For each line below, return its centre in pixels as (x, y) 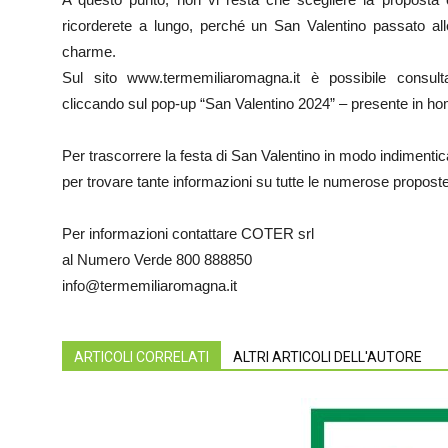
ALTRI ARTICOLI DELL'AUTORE (327, 357)
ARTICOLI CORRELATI (141, 357)
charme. (89, 51)
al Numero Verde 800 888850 (157, 259)
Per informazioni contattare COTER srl (188, 233)
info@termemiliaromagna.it (149, 285)
